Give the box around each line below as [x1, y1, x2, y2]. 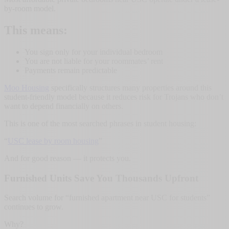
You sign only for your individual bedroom [25, 47, 163, 56]
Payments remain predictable [25, 65, 117, 75]
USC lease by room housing [8, 136, 99, 145]
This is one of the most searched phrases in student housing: [4, 119, 196, 128]
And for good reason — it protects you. [4, 153, 131, 163]
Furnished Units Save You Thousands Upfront [4, 172, 198, 184]
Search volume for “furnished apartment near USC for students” [4, 193, 210, 202]
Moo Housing [4, 83, 49, 92]
